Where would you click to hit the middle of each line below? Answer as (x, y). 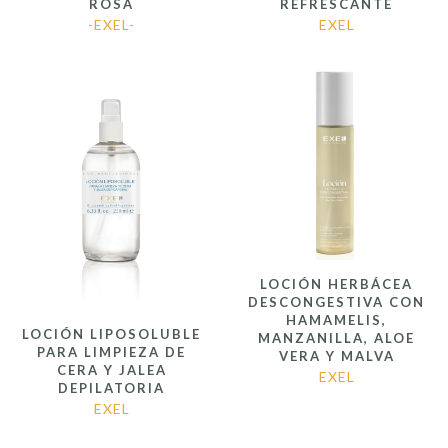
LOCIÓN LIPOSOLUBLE (111, 334)
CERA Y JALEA (111, 370)
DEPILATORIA (111, 388)
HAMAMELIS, (336, 319)
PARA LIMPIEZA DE (111, 352)
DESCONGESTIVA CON (336, 301)
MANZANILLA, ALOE (336, 337)
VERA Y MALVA (336, 355)
